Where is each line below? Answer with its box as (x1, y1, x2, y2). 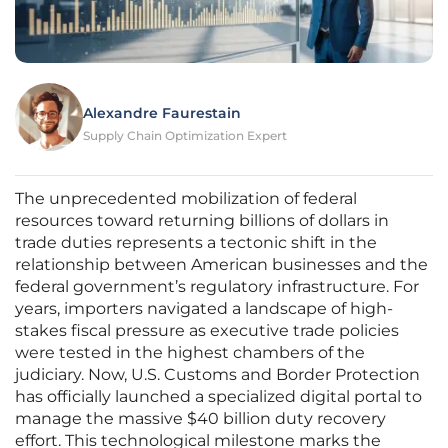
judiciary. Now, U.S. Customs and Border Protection (15, 365, 420, 385)
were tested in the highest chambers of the (15, 343, 365, 363)
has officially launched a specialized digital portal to (15, 387, 422, 407)
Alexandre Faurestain (83, 104, 241, 123)
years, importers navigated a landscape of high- (15, 299, 393, 319)
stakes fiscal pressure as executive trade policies (15, 321, 399, 341)
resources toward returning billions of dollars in (15, 211, 389, 231)
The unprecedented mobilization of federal (15, 189, 357, 209)
